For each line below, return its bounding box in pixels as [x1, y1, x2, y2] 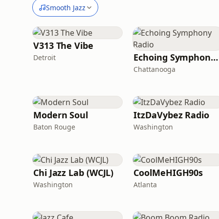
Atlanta [133, 180, 157, 189]
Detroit [33, 53, 56, 62]
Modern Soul [33, 109, 88, 121]
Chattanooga [133, 65, 176, 74]
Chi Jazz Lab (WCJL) [33, 167, 114, 178]
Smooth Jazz [46, 2, 86, 12]
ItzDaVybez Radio [133, 109, 209, 121]
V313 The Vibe [33, 40, 93, 51]
